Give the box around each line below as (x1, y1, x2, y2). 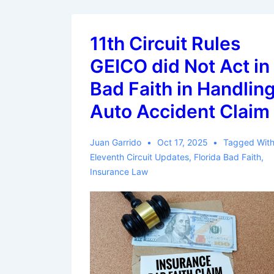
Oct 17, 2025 (157, 137, 208, 147)
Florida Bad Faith (194, 152, 261, 162)
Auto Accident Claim (90, 100, 270, 122)
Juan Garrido (90, 137, 141, 147)
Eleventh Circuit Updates (90, 152, 189, 162)
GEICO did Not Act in (90, 55, 270, 77)
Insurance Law (90, 166, 148, 177)
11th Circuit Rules (90, 32, 240, 54)
